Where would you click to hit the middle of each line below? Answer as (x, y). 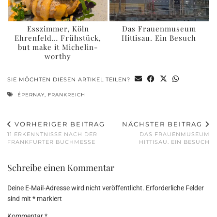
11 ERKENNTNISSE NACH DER (52, 134)
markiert (49, 198)
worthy (58, 56)
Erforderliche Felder (175, 188)
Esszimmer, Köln (58, 28)
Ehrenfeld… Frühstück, (58, 38)
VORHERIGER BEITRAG (59, 124)
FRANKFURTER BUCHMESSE (51, 142)
